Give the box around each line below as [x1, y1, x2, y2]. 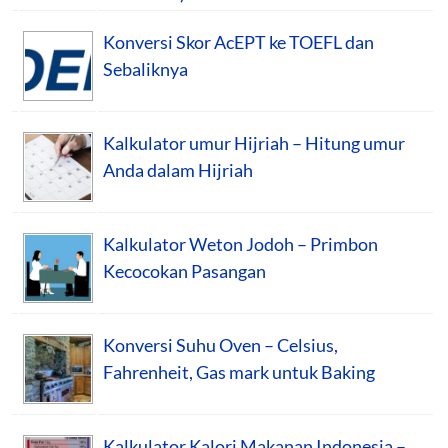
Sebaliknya [103, 57, 188, 80]
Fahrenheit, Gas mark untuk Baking [103, 360, 375, 383]
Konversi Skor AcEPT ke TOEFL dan [103, 30, 374, 53]
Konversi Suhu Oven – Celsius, [103, 333, 338, 356]
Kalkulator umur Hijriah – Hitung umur [103, 131, 405, 154]
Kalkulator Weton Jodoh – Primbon [103, 232, 378, 255]
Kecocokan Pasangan [103, 259, 266, 282]
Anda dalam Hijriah [103, 158, 253, 181]
